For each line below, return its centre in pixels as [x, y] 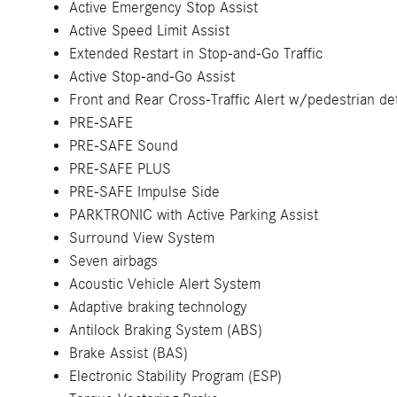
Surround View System [142, 238]
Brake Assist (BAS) [128, 353]
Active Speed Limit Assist [149, 31]
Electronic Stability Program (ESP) [175, 376]
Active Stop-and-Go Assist [152, 77]
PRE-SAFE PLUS [120, 169]
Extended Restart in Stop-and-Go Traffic [196, 54]
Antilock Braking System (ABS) [166, 330]
